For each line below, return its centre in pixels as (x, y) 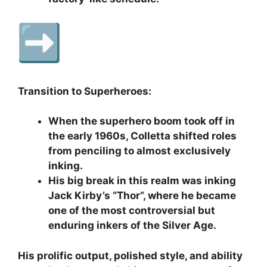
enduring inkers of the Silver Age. (132, 226)
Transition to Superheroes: (85, 91)
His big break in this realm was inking (142, 181)
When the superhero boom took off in (142, 121)
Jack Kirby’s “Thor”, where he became (142, 196)
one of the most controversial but (132, 211)
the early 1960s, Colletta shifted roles (142, 136)
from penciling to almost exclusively (139, 151)
